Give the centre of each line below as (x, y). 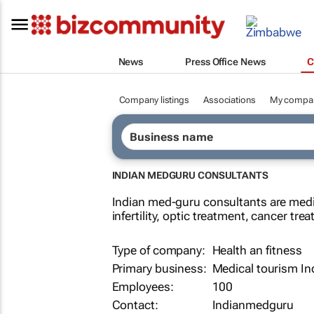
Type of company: (160, 250)
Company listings (154, 100)
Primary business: (161, 268)
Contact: (135, 305)
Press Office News (225, 61)
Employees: (144, 286)
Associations (229, 100)
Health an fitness (257, 250)
